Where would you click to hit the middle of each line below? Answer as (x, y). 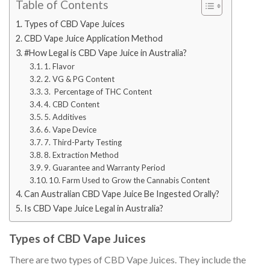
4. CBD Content (72, 105)
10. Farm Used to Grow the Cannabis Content (130, 181)
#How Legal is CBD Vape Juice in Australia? (105, 53)
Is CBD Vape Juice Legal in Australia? (93, 209)
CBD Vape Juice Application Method (93, 39)
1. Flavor (60, 67)
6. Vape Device (71, 130)
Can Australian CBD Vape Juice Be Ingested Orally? (121, 194)
